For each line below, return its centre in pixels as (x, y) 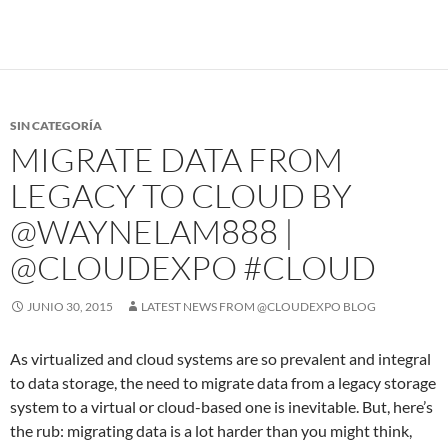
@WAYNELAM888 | (152, 231)
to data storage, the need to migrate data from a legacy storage (223, 382)
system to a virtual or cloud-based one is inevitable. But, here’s (221, 406)
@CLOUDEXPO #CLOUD (193, 267)
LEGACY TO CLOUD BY (181, 195)
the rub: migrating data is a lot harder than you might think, (211, 430)
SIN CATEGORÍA (56, 125)
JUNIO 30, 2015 (70, 306)
